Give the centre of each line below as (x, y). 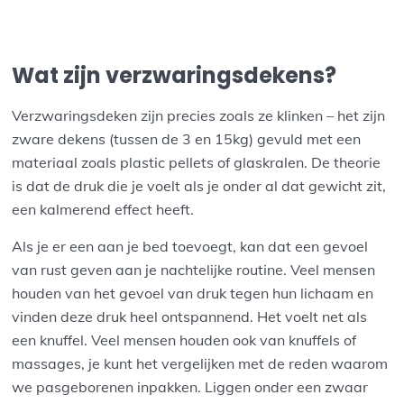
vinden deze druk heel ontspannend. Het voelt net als (190, 316)
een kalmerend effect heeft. (103, 209)
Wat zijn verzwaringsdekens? (174, 76)
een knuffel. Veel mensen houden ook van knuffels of (184, 340)
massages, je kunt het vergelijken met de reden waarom (200, 363)
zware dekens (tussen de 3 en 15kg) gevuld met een (187, 138)
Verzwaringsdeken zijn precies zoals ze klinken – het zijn (199, 115)
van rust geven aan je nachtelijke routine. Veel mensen (194, 269)
